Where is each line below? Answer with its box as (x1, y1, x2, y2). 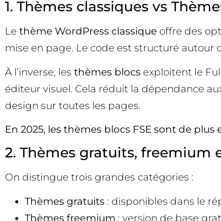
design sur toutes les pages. (5, 99, 141, 111)
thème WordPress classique (19, 25, 157, 37)
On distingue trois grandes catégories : (5, 171, 193, 184)
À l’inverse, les (5, 66, 74, 78)
